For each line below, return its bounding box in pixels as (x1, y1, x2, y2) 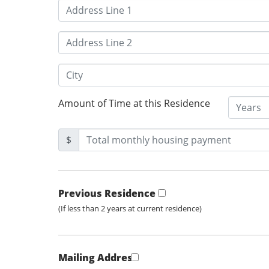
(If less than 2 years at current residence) (58, 203, 202, 214)
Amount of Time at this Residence (58, 97, 210, 110)
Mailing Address (58, 251, 138, 265)
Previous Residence (58, 187, 156, 201)
